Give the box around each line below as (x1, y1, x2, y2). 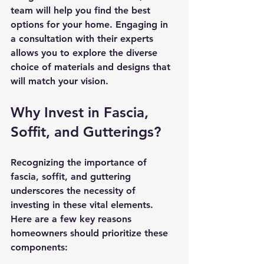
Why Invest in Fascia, (11, 103, 153, 121)
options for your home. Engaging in (11, 18, 171, 30)
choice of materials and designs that (11, 61, 173, 72)
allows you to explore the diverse (11, 47, 160, 58)
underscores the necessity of (11, 184, 138, 196)
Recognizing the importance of (11, 156, 150, 168)
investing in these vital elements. (11, 199, 156, 210)
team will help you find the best (11, 4, 153, 16)
